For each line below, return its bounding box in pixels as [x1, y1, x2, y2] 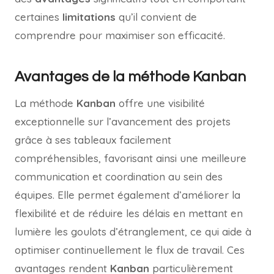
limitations [62, 10, 116, 23]
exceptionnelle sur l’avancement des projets [15, 114, 231, 128]
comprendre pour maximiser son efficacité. [15, 28, 225, 42]
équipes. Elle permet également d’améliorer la [15, 188, 240, 201]
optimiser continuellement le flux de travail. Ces [15, 243, 245, 256]
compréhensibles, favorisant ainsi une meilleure [15, 151, 246, 165]
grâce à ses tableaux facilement [15, 133, 171, 146]
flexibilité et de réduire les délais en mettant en [15, 206, 243, 220]
